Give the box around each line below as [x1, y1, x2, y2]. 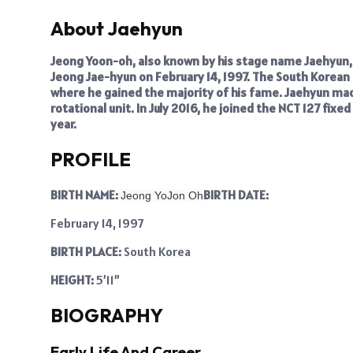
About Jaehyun [50, 16, 183, 40]
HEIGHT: [50, 271, 94, 288]
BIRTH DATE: [203, 186, 269, 203]
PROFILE [50, 147, 131, 171]
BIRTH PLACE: [50, 243, 124, 259]
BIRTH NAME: [50, 186, 121, 203]
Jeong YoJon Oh [121, 188, 203, 202]
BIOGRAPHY [50, 303, 163, 327]
